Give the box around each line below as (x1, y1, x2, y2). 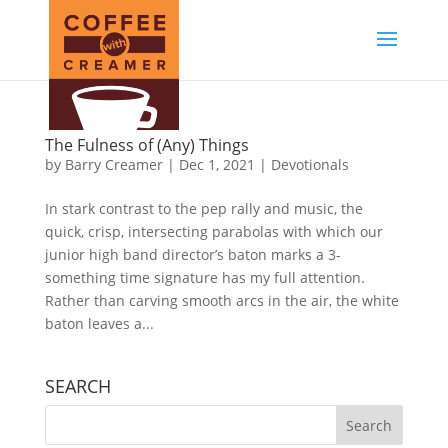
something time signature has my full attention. (44, 268, 365, 287)
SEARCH (44, 374, 111, 398)
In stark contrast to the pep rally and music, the (44, 199, 363, 218)
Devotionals (270, 155, 349, 174)
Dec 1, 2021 (178, 155, 255, 174)
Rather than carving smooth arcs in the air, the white (44, 291, 399, 310)
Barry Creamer (64, 155, 163, 174)
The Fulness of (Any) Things (44, 134, 249, 156)
